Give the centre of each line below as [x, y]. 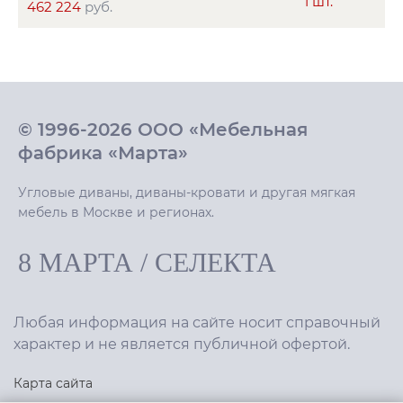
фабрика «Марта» [103, 152]
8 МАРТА [76, 262]
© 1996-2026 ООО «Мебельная [163, 129]
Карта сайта [53, 383]
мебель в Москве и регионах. [116, 212]
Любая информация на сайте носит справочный [197, 322]
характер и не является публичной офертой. [182, 344]
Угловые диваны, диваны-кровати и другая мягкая [187, 192]
